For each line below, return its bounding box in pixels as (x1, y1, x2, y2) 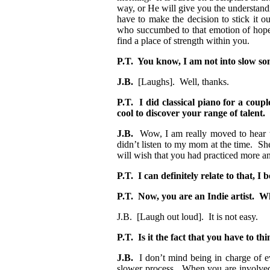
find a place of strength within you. (117, 36, 250, 46)
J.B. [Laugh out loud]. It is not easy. (117, 212, 263, 222)
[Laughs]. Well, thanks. (136, 77, 236, 87)
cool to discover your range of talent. (117, 108, 265, 119)
